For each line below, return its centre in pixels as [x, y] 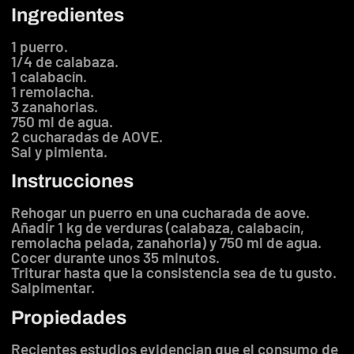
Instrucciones [72, 181]
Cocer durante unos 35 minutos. [115, 258]
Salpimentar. [53, 288]
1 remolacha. [53, 91]
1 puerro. [40, 46]
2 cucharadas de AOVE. [87, 136]
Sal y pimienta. [59, 151]
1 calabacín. [49, 76]
